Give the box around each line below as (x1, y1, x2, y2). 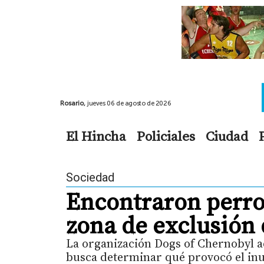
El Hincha (66, 126, 126, 146)
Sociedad (66, 170, 114, 184)
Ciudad (206, 126, 248, 146)
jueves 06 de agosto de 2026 (87, 99, 171, 107)
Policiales (137, 126, 195, 146)
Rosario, (60, 99, 87, 107)
